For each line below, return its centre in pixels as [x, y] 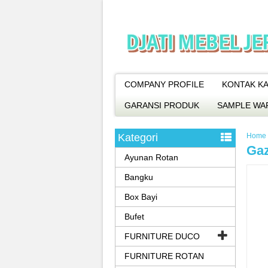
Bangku [139, 177]
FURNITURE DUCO [162, 236]
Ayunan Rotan [151, 157]
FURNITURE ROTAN [164, 256]
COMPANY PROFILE [164, 84]
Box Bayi [141, 197]
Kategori [138, 138]
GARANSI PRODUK [162, 105]
